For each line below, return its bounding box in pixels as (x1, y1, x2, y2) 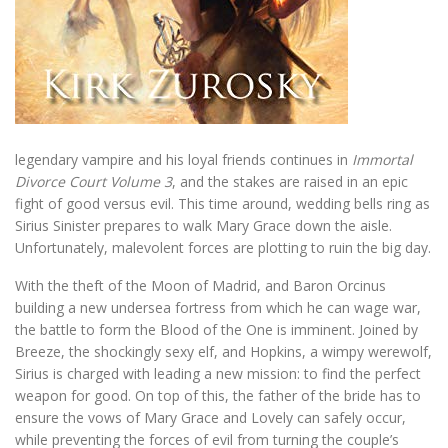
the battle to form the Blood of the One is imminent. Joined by (15, 320, 418, 339)
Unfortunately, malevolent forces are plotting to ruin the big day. (15, 238, 431, 257)
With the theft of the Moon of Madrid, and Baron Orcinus (15, 276, 386, 295)
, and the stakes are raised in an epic (172, 172, 408, 191)
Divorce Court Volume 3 (15, 172, 172, 191)
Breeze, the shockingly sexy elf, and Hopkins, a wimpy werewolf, (15, 342, 432, 361)
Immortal (352, 150, 413, 169)
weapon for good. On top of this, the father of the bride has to (15, 386, 421, 405)
